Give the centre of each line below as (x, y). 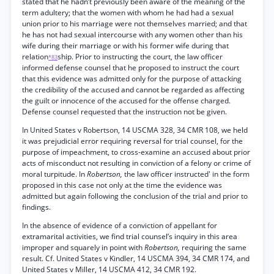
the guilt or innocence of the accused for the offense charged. (126, 101)
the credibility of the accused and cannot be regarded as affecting (133, 90)
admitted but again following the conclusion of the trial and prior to (135, 196)
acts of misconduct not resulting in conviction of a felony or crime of (136, 163)
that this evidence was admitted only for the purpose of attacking (132, 79)
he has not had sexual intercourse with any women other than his (132, 35)
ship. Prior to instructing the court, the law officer (140, 57)
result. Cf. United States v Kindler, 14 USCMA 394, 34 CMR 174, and (136, 258)
